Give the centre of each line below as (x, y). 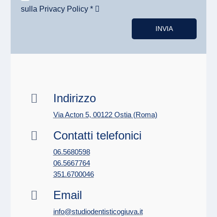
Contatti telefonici (97, 135)
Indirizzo (74, 98)
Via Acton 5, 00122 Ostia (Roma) (105, 114)
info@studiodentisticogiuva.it (98, 211)
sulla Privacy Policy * (58, 9)
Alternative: (36, 27)
